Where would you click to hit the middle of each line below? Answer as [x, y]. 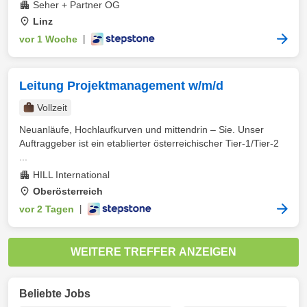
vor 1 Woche [48, 39]
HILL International [71, 175]
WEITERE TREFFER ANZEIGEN [153, 252]
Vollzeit [52, 108]
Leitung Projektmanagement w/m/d [121, 86]
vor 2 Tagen [47, 209]
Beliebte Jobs [55, 294]
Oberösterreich [68, 191]
